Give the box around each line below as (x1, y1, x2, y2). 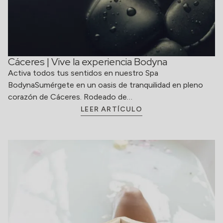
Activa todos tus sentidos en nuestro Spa (8, 68, 158, 78)
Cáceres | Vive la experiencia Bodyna (8, 55, 167, 68)
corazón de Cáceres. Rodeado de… (8, 92, 132, 102)
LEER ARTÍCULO (81, 105, 142, 113)
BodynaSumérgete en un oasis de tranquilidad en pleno (8, 80, 203, 90)
